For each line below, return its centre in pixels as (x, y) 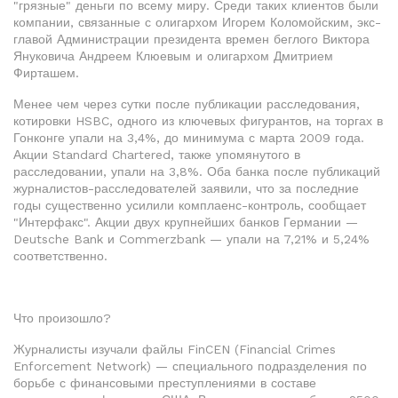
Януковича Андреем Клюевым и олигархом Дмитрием (173, 56)
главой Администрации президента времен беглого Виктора (191, 39)
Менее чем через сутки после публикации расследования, (187, 104)
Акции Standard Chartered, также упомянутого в (157, 155)
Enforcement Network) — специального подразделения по (190, 366)
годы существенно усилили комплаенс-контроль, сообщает (190, 205)
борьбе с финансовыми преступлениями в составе (165, 383)
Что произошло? (62, 318)
